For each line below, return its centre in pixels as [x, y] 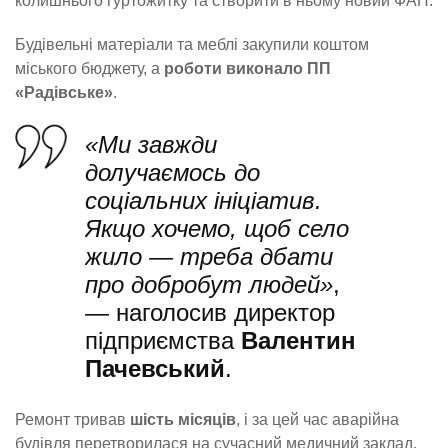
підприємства [163, 340]
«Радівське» [64, 93]
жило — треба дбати [209, 256]
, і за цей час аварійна [317, 420]
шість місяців [183, 420]
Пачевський [155, 368]
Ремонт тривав [72, 420]
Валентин [298, 340]
